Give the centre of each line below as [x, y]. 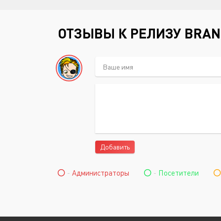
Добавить [115, 147]
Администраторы [101, 173]
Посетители [179, 173]
